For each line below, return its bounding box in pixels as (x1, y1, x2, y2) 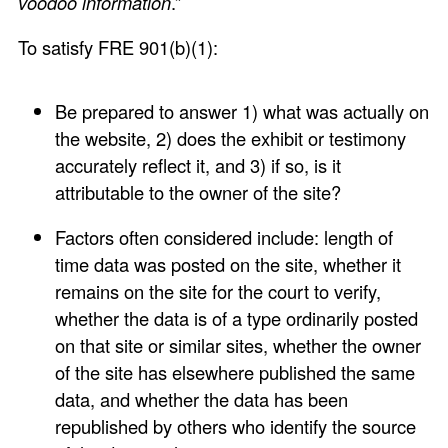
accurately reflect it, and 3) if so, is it (55, 152, 342, 179)
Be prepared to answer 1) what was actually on (55, 98, 430, 125)
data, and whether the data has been (55, 386, 349, 413)
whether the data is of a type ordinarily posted (55, 305, 419, 332)
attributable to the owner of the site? (55, 179, 342, 206)
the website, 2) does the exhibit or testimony (55, 125, 407, 152)
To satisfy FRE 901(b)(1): (18, 34, 219, 61)
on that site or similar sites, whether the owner (55, 332, 422, 359)
